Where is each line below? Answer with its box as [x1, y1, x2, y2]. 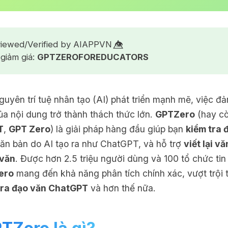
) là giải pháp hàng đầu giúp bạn [50, 124, 186, 135]
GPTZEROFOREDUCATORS [37, 52, 149, 63]
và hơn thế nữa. [88, 183, 156, 194]
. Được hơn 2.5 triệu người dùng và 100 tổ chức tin [15, 153, 226, 164]
